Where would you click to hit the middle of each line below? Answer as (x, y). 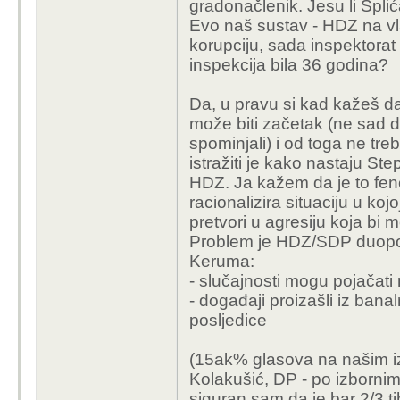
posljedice (228, 320)
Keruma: (222, 261)
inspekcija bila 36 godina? (289, 65)
